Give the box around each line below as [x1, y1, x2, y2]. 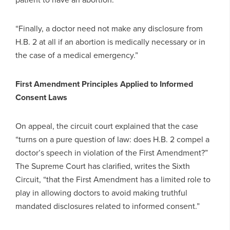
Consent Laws [15, 91, 67, 103]
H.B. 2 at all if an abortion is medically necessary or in [15, 35, 205, 48]
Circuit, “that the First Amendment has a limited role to [15, 173, 210, 185]
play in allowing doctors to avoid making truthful [15, 186, 187, 199]
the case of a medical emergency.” [15, 49, 138, 61]
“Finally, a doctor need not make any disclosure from [15, 22, 203, 34]
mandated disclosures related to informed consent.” [15, 200, 200, 212]
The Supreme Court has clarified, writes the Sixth [15, 160, 190, 172]
